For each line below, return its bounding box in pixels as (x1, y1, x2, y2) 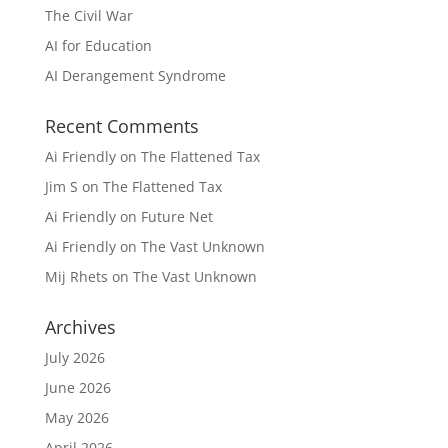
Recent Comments (44, 113, 199, 138)
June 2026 (44, 377, 111, 397)
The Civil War (44, 5, 133, 25)
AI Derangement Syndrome (44, 65, 226, 85)
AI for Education (44, 35, 152, 55)
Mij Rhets (44, 266, 108, 286)
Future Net (140, 206, 213, 226)
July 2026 (44, 347, 105, 367)
